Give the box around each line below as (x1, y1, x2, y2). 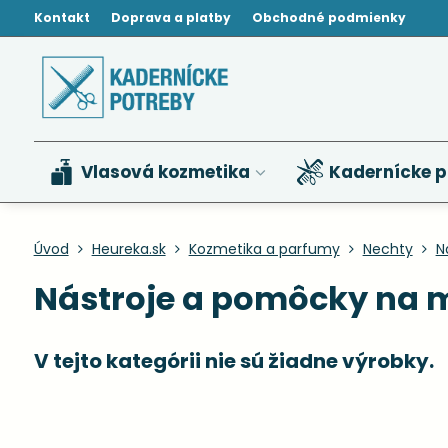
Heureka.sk (91, 239, 166, 259)
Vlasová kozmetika (80, 160, 250, 184)
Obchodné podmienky (251, 9, 406, 26)
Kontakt (33, 9, 90, 26)
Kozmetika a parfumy (188, 239, 340, 259)
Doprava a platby (110, 9, 231, 26)
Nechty (362, 239, 413, 259)
